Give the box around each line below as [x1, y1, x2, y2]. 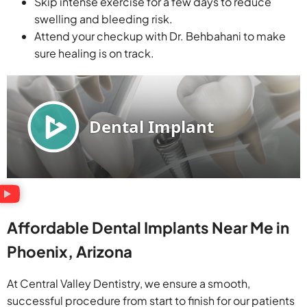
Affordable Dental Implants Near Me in [7, 218, 289, 238]
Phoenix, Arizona [7, 242, 132, 262]
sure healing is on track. [34, 46, 154, 61]
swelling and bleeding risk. [34, 12, 173, 27]
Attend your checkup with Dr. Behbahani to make [34, 29, 286, 44]
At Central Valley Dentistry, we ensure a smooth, [7, 276, 250, 291]
